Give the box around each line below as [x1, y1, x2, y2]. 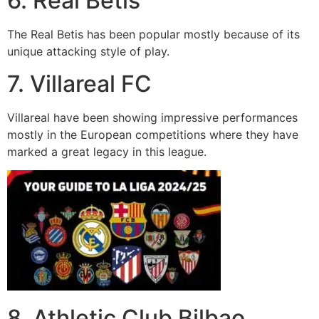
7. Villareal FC [7, 69, 152, 98]
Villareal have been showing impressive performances [7, 110, 298, 125]
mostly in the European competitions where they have [7, 127, 298, 142]
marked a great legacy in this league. [7, 144, 206, 159]
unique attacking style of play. [7, 44, 169, 59]
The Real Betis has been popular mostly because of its [7, 27, 300, 42]
